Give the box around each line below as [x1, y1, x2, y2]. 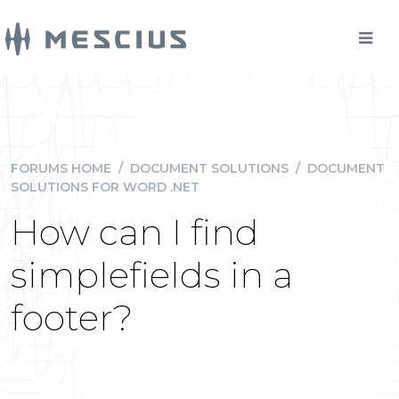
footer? [11, 296, 133, 339]
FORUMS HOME [11, 160, 111, 176]
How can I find [11, 210, 259, 254]
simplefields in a [11, 253, 293, 297]
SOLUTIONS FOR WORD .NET [11, 179, 199, 195]
